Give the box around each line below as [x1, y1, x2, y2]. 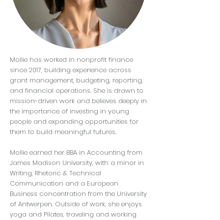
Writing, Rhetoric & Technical [10, 168, 101, 178]
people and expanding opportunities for [10, 117, 138, 126]
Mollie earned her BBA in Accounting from [10, 148, 142, 157]
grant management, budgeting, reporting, [10, 76, 143, 85]
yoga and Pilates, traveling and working [10, 210, 137, 219]
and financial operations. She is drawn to [10, 86, 143, 95]
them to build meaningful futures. [10, 127, 116, 137]
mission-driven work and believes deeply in [10, 96, 147, 106]
